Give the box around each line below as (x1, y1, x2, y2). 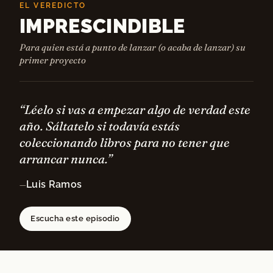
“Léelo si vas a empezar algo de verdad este (19, 102, 250, 118)
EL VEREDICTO (19, 1, 86, 10)
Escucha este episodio (30, 214, 120, 224)
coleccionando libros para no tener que (19, 135, 230, 151)
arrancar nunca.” (19, 151, 112, 167)
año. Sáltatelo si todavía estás (19, 118, 180, 134)
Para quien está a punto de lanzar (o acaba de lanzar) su (19, 41, 246, 54)
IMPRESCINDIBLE (19, 15, 185, 38)
